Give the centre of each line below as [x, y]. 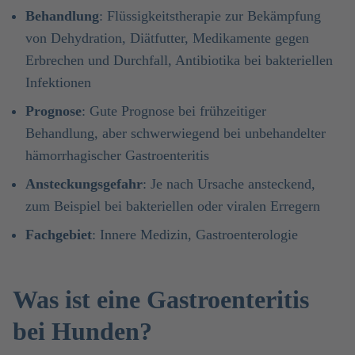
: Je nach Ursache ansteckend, [229, 184]
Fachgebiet [59, 235]
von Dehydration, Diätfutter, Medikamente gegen [167, 38]
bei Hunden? [82, 331]
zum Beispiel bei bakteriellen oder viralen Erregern [173, 206]
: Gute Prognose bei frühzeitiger [174, 111]
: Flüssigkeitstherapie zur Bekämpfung [210, 16]
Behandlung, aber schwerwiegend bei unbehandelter [176, 133]
